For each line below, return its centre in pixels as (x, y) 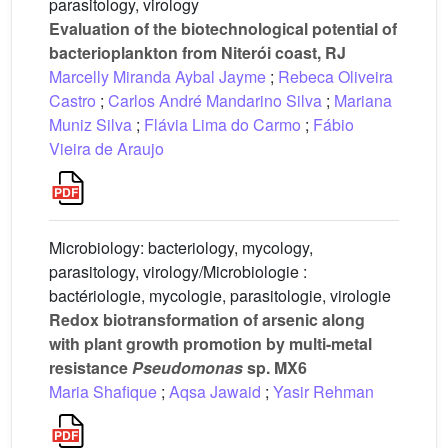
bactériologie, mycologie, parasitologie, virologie (220, 295)
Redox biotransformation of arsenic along (207, 319)
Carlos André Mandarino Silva (215, 100)
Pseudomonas (187, 367)
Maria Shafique (103, 391)
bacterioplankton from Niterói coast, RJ (197, 52)
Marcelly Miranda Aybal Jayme (157, 76)
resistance (90, 367)
